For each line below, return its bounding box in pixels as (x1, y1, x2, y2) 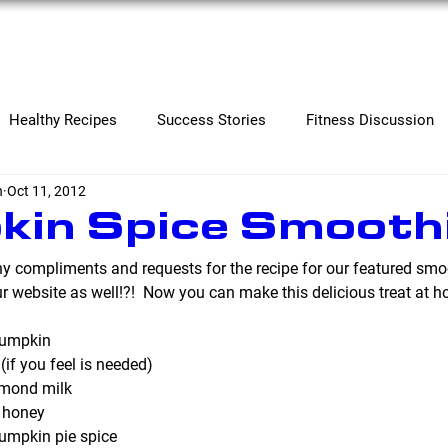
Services (130, 32, 181, 48)
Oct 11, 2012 (6, 182, 86, 199)
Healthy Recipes (9, 111, 117, 129)
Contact (365, 32, 415, 48)
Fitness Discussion (306, 111, 434, 129)
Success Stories (157, 111, 266, 129)
